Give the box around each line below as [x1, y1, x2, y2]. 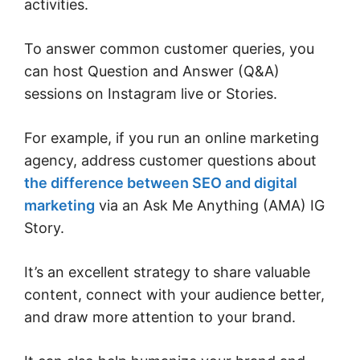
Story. [24, 219, 68, 237]
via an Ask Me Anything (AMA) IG [95, 197, 325, 215]
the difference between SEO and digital [24, 174, 297, 192]
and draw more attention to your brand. [24, 309, 300, 326]
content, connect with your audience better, [24, 286, 325, 304]
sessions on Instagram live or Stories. [24, 85, 281, 103]
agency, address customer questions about [24, 152, 317, 170]
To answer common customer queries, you [24, 40, 314, 58]
